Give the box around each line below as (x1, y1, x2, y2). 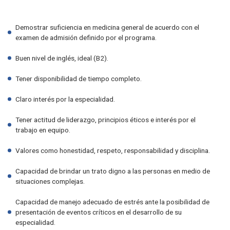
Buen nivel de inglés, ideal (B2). (15, 53, 108, 62)
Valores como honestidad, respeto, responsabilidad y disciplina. (15, 146, 210, 155)
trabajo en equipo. (15, 125, 70, 134)
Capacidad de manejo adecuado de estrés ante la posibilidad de (15, 197, 209, 206)
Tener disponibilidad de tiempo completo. (15, 74, 142, 83)
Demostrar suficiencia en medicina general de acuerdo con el (15, 23, 199, 31)
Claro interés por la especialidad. (15, 94, 115, 103)
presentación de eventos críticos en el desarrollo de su (15, 207, 182, 216)
